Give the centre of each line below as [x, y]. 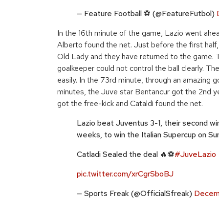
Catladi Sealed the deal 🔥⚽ [126, 154]
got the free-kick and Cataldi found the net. [131, 103]
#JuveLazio [195, 154]
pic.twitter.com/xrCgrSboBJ [125, 174]
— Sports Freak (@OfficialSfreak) [135, 193]
